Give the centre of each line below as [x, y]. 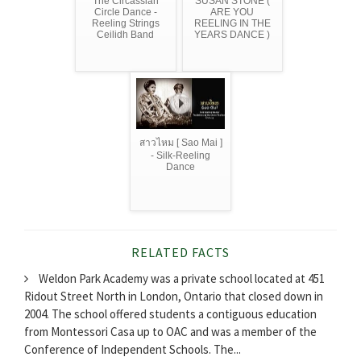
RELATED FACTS [180, 252]
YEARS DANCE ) [232, 35]
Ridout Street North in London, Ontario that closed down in [174, 296]
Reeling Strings [125, 24]
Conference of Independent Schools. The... [133, 349]
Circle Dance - [125, 12]
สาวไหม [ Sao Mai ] [180, 143]
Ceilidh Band [126, 35]
